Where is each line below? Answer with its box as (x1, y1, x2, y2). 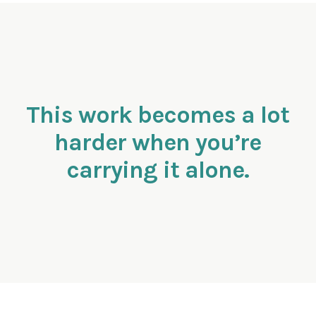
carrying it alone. (66, 156, 250, 185)
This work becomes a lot (26, 101, 290, 130)
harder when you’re (54, 128, 262, 157)
